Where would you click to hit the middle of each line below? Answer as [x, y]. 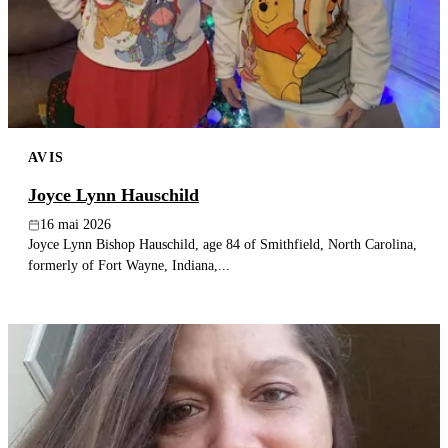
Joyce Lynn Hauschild [113, 195]
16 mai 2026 [75, 225]
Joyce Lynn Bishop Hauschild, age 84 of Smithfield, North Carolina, [222, 244]
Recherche [65, 59]
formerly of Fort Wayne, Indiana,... [129, 265]
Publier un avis [231, 20]
